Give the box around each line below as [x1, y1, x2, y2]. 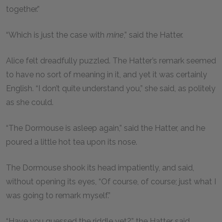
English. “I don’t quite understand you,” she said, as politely [6, 84, 216, 93]
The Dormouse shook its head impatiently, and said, [6, 163, 194, 172]
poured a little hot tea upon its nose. [6, 137, 139, 147]
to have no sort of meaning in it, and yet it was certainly [6, 70, 207, 79]
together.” [6, 4, 42, 14]
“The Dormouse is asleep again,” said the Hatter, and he [6, 123, 205, 133]
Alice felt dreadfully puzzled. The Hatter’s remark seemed [6, 56, 216, 65]
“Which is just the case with [6, 30, 107, 40]
